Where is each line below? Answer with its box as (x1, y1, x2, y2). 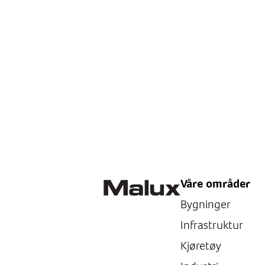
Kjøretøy (180, 238, 221, 254)
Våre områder (180, 177, 250, 190)
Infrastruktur (180, 217, 243, 233)
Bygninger (180, 196, 231, 212)
